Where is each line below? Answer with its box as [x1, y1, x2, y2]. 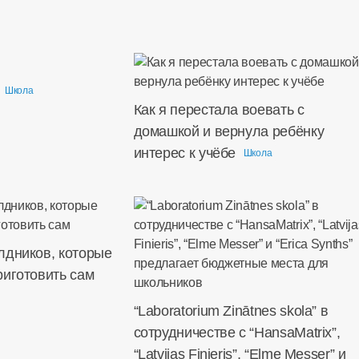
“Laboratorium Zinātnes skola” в [133, 303, 329, 319]
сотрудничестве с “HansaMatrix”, [133, 325, 341, 341]
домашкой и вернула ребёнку [133, 123, 325, 139]
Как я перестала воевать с [133, 102, 305, 118]
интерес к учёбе [133, 145, 236, 161]
